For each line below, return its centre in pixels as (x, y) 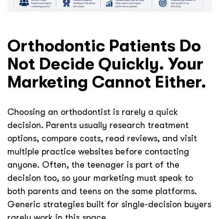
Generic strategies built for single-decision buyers (109, 204)
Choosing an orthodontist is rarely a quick (93, 112)
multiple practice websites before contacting (98, 152)
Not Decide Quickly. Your (105, 64)
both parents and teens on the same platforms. (102, 191)
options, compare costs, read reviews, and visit (102, 138)
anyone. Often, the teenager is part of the (93, 165)
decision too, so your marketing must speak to (100, 178)
